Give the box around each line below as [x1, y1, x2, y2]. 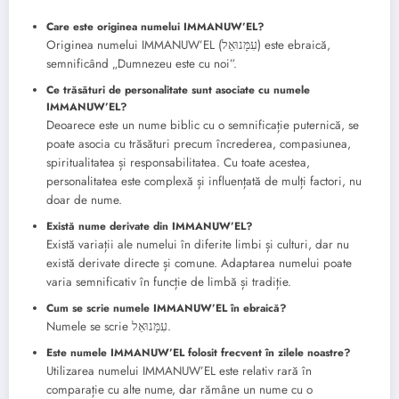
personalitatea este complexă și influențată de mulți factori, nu [46, 173, 362, 191]
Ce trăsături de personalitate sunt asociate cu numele [46, 82, 310, 99]
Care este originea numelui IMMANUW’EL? [46, 19, 265, 36]
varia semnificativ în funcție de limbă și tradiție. [46, 273, 291, 291]
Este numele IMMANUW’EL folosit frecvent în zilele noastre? [46, 345, 351, 362]
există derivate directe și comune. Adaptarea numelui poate [46, 255, 352, 273]
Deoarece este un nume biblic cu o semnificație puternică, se [46, 117, 359, 134]
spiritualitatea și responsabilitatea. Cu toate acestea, [46, 154, 310, 172]
